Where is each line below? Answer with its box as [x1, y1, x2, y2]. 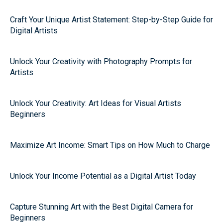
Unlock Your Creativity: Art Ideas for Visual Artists [10, 99, 181, 108]
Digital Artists [10, 26, 58, 35]
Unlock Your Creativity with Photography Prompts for [10, 57, 192, 66]
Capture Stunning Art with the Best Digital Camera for [10, 202, 193, 212]
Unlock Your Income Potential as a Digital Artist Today [10, 171, 196, 181]
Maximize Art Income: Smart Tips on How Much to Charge [10, 140, 210, 150]
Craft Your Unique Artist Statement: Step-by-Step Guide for [10, 15, 213, 24]
